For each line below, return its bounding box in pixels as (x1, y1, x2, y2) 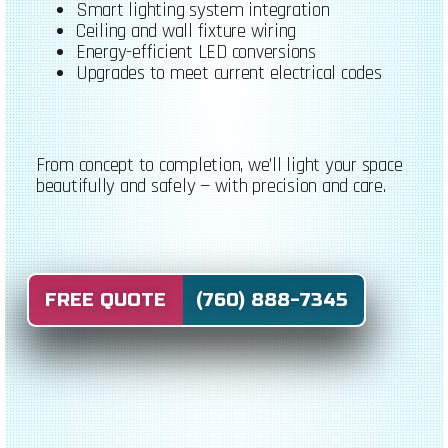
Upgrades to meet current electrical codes (75, 60, 382, 86)
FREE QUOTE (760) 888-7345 (45, 289, 349, 312)
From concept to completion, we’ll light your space (35, 153, 403, 179)
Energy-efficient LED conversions (75, 39, 316, 65)
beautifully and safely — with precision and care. (35, 174, 386, 200)
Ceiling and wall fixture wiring (75, 18, 297, 44)
